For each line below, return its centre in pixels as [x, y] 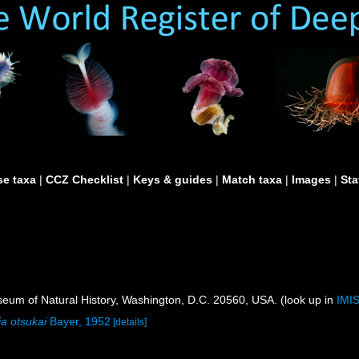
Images [311, 179]
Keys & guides [173, 179]
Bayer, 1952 [79, 321]
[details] [130, 322]
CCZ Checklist [85, 179]
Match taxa [252, 179]
